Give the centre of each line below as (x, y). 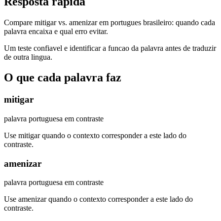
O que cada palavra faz (63, 78)
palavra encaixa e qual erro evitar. (56, 31)
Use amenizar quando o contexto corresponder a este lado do (98, 199)
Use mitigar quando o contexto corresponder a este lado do (95, 136)
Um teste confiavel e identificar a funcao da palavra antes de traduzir (110, 48)
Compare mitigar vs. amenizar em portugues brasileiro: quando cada (110, 22)
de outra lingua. (28, 57)
